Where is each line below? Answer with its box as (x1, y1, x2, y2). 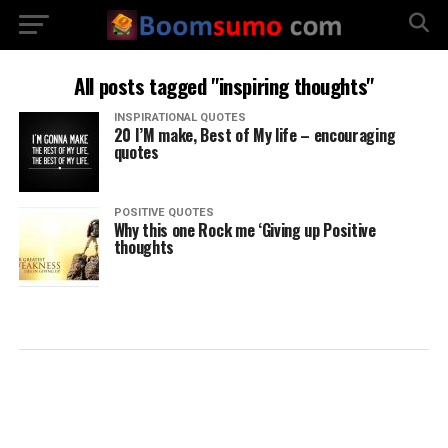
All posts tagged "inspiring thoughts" (74, 70, 374, 101)
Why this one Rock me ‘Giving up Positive (113, 218, 376, 242)
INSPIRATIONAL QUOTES (113, 111, 246, 124)
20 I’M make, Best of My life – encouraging (113, 123, 396, 147)
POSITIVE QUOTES (113, 206, 214, 219)
